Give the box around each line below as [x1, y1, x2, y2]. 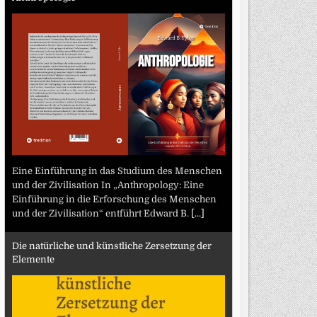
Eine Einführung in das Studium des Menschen [11, 165, 222, 176]
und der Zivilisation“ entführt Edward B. [11, 207, 191, 219]
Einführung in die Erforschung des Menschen [11, 193, 217, 204]
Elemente [11, 254, 54, 265]
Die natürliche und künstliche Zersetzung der [11, 241, 212, 252]
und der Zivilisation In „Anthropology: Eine [11, 179, 204, 190]
